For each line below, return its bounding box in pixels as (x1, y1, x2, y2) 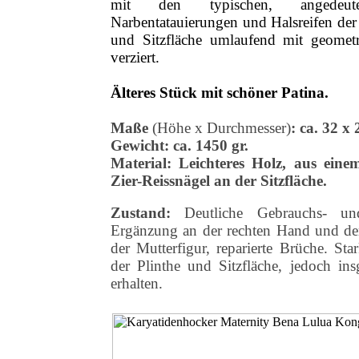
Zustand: (111, 204, 171, 221)
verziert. (111, 49, 159, 66)
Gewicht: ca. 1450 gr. (111, 137, 248, 154)
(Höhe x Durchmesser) (152, 119, 291, 136)
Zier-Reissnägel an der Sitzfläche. (111, 172, 327, 189)
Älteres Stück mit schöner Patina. (111, 84, 329, 101)
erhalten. (111, 275, 163, 292)
